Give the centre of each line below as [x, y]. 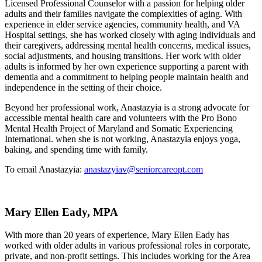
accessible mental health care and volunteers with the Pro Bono [121, 118]
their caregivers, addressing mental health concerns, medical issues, [128, 46]
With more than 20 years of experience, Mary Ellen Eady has [117, 235]
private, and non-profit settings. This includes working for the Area [127, 256]
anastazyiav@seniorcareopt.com [144, 170]
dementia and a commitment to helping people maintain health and [127, 77]
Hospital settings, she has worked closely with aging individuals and [130, 35]
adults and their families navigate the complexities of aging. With [123, 14]
